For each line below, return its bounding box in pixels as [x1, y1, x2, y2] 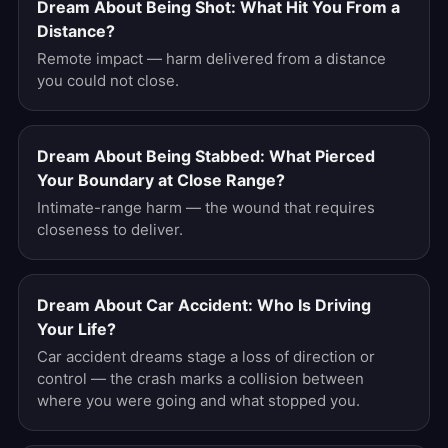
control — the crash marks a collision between [37, 369, 364, 388]
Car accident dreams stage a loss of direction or [37, 347, 375, 366]
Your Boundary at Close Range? [37, 170, 285, 190]
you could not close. [37, 71, 179, 90]
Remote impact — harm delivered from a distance [37, 49, 386, 68]
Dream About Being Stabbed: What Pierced [37, 146, 375, 166]
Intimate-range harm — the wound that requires [37, 198, 375, 217]
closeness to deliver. [37, 220, 183, 239]
